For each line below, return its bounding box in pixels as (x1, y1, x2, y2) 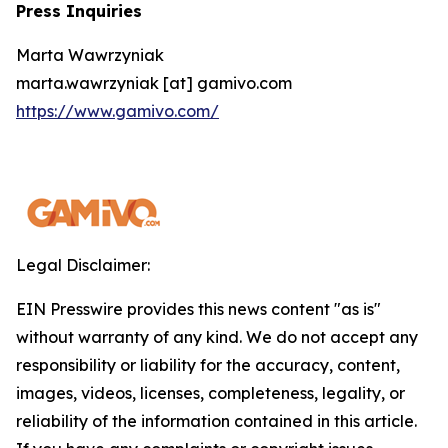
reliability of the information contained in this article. (16, 411, 417, 432)
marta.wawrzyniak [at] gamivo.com (16, 73, 292, 94)
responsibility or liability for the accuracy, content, (16, 355, 400, 376)
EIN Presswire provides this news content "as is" (16, 299, 381, 320)
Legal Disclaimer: (16, 255, 150, 276)
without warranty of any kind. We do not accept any (16, 327, 418, 348)
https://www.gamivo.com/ (16, 101, 219, 122)
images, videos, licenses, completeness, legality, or (16, 383, 405, 404)
